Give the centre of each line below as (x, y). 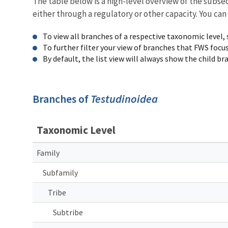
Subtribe (68, 212)
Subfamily (60, 172)
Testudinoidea (124, 98)
